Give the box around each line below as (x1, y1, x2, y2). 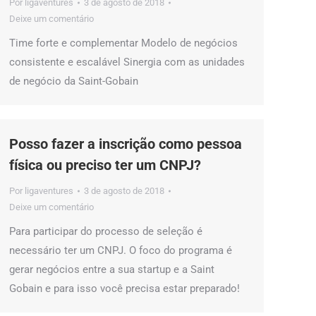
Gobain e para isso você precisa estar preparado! (9, 282, 240, 295)
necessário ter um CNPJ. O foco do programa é (9, 244, 232, 257)
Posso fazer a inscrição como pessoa (9, 135, 242, 152)
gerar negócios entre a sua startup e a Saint (9, 263, 214, 276)
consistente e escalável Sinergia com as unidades (9, 56, 245, 68)
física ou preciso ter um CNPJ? (9, 157, 201, 174)
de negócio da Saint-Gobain (9, 75, 138, 87)
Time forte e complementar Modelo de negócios (9, 37, 238, 49)
